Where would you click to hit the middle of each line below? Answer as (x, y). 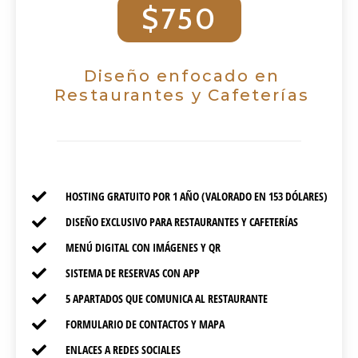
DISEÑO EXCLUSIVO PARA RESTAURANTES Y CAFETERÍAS (181, 222)
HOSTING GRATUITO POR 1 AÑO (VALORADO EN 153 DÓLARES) (196, 197)
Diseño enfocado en (182, 76)
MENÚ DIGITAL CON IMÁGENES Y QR (143, 248)
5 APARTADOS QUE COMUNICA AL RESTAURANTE (166, 299)
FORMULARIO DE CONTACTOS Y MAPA (145, 324)
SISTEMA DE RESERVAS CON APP (132, 273)
